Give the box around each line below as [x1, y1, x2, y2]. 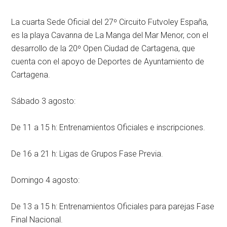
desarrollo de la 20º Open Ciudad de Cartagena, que [11, 44, 196, 53]
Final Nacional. [11, 215, 63, 224]
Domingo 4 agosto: [11, 175, 80, 185]
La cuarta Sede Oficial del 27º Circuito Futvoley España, [11, 17, 209, 27]
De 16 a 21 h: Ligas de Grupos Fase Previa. [11, 149, 164, 159]
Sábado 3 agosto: [11, 96, 76, 106]
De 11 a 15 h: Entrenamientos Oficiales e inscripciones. [11, 123, 206, 132]
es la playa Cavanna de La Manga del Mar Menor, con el [11, 30, 209, 40]
